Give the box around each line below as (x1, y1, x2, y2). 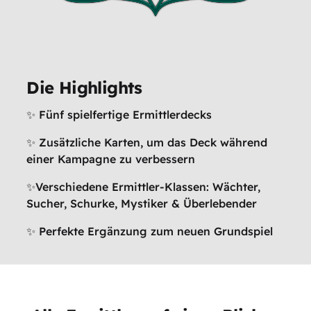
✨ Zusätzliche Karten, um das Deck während (26, 135, 268, 150)
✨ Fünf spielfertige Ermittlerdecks (26, 108, 212, 122)
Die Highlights (26, 77, 142, 99)
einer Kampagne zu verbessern (26, 152, 196, 167)
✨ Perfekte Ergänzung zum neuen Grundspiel (26, 224, 274, 239)
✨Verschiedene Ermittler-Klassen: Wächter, (26, 180, 261, 194)
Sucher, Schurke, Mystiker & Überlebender (26, 196, 258, 211)
